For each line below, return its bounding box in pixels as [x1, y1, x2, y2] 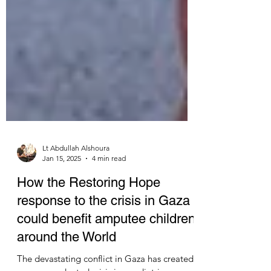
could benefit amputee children [17, 238, 195, 253]
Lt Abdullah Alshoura [42, 171, 109, 180]
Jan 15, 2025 [42, 181, 81, 190]
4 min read [92, 181, 126, 190]
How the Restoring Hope [17, 202, 160, 217]
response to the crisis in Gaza [17, 220, 190, 235]
